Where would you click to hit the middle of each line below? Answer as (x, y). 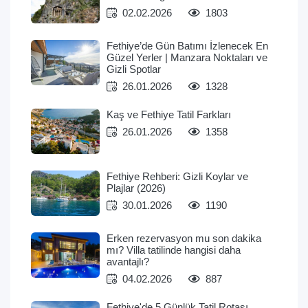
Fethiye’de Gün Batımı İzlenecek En (187, 46)
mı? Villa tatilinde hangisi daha (174, 250)
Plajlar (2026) (136, 188)
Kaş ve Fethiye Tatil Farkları (169, 115)
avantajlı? (128, 262)
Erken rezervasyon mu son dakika (184, 239)
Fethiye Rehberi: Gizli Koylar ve (177, 177)
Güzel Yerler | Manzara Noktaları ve (187, 58)
